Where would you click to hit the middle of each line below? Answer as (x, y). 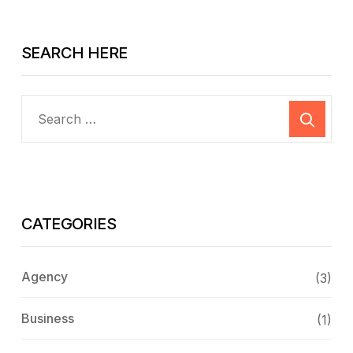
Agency (45, 277)
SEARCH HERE (74, 53)
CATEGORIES (69, 224)
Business (48, 319)
